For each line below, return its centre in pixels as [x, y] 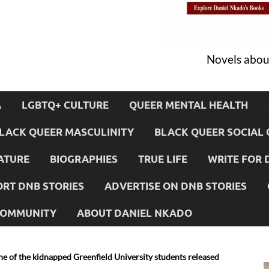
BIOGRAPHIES [84, 159]
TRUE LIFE [163, 159]
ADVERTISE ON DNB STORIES [176, 186]
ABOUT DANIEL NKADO [134, 213]
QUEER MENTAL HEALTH [189, 104]
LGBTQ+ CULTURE [65, 104]
